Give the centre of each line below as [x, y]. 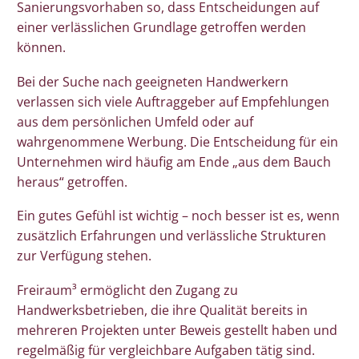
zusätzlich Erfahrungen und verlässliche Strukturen [171, 236]
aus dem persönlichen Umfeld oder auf [135, 121]
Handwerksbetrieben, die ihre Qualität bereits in [162, 310]
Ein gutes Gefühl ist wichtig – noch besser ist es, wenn [178, 216]
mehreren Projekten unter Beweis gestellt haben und [177, 330]
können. [41, 48]
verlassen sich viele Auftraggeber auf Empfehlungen [173, 101]
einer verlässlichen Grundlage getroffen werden [161, 28]
